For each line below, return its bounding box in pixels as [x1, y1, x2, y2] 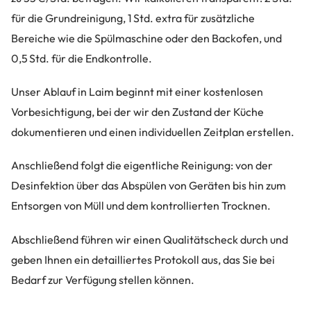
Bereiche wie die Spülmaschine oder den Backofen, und [11, 31, 282, 45]
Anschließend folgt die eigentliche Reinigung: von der [11, 158, 273, 173]
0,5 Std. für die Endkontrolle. [11, 51, 152, 65]
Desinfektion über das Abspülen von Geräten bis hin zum [11, 178, 286, 193]
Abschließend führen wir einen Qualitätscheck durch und [11, 232, 288, 246]
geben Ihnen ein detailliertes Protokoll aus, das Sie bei [11, 252, 275, 267]
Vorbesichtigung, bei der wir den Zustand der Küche [11, 105, 264, 119]
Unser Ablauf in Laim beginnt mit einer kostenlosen [11, 85, 263, 99]
